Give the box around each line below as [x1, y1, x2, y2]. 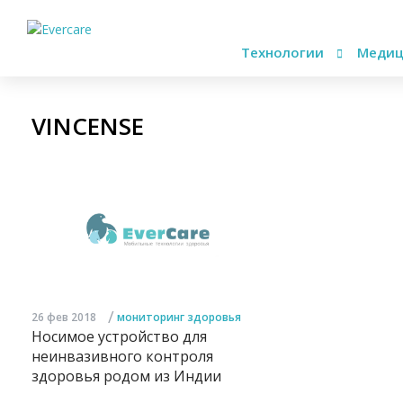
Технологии [241, 43, 327, 61]
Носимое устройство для [31, 326, 207, 346]
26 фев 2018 [31, 309, 96, 325]
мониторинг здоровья [117, 309, 241, 325]
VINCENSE [31, 110, 144, 142]
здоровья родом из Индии [31, 365, 221, 386]
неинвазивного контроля [31, 345, 213, 366]
